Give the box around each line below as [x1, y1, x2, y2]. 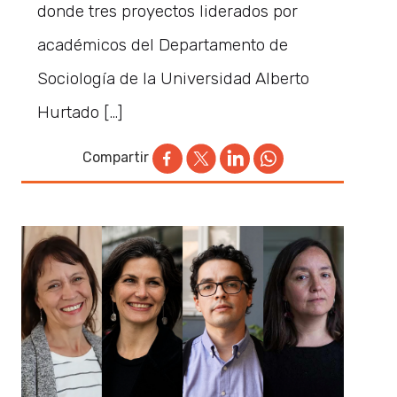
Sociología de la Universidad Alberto [37, 67, 310, 89]
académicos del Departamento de [37, 34, 289, 55]
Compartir [82, 148, 149, 166]
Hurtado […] [37, 101, 123, 122]
